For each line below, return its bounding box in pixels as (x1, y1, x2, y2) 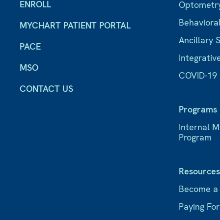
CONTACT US (20, 83, 73, 95)
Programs (179, 104, 218, 115)
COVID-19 (179, 70, 218, 82)
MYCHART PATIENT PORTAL (20, 20, 131, 31)
